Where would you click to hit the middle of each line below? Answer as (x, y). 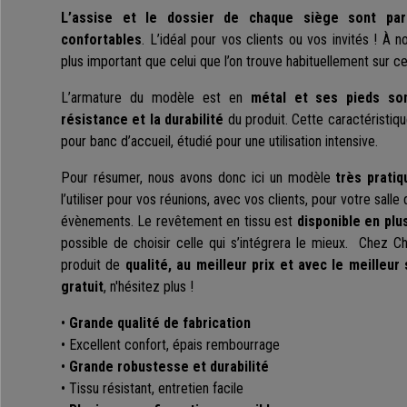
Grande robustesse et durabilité (169, 367)
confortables (101, 40)
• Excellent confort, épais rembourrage (170, 345)
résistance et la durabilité (143, 120)
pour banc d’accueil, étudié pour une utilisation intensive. (219, 142)
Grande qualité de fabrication (160, 323)
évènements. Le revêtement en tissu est (179, 222)
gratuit (82, 287)
